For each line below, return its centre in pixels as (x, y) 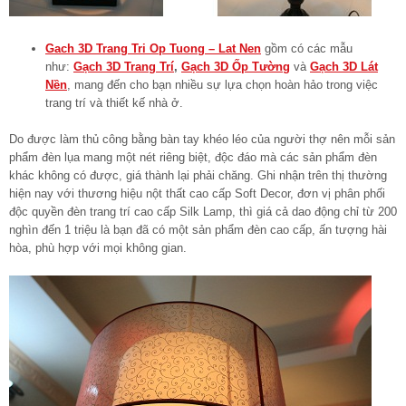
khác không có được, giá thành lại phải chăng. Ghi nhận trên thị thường (198, 175)
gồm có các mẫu (309, 48)
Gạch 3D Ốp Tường (236, 66)
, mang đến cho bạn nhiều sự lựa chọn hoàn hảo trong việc (222, 84)
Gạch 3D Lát (344, 66)
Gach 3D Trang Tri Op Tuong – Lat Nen (153, 48)
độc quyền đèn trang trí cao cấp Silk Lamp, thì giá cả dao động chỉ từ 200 (203, 211)
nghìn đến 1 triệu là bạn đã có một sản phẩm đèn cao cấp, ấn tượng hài (198, 229)
